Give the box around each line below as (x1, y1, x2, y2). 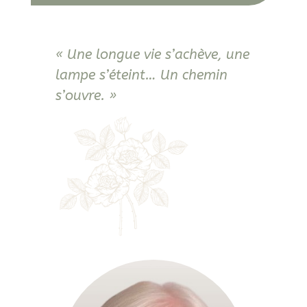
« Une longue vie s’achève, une (55, 47, 249, 62)
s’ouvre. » (55, 88, 116, 103)
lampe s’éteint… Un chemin (55, 67, 228, 83)
